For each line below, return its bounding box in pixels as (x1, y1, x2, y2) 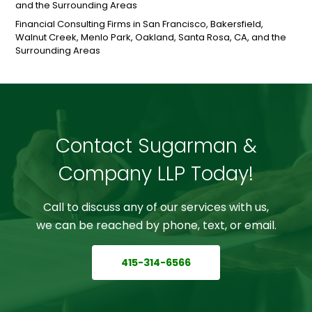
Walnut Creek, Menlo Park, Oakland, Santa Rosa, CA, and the (15, 31, 287, 45)
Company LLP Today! (58, 160, 253, 188)
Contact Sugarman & (55, 132, 257, 160)
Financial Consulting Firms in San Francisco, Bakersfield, (15, 17, 264, 31)
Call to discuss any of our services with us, (43, 199, 269, 216)
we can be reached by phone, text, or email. (36, 217, 276, 234)
